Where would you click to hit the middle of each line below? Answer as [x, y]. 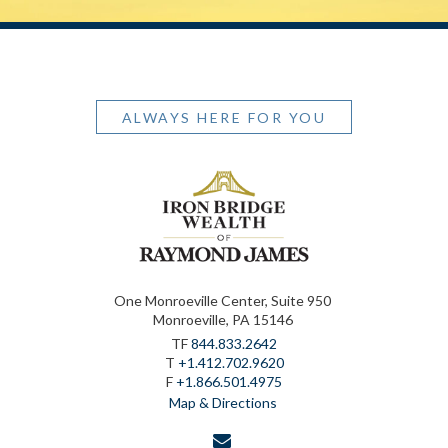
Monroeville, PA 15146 [222, 319]
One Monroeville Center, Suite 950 [222, 300]
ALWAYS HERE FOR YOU [224, 117]
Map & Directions [222, 402]
